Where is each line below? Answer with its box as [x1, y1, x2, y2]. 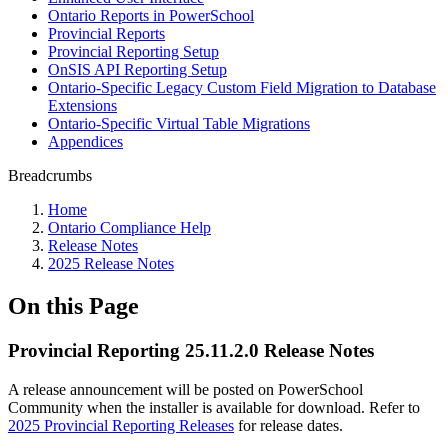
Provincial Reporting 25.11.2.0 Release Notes [8, 339, 374, 361]
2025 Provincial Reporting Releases [8, 416, 234, 434]
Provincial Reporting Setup [48, 43, 219, 60]
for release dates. [234, 416, 343, 434]
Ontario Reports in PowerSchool [48, 7, 254, 24]
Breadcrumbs [8, 167, 92, 184]
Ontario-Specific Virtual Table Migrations [48, 115, 310, 132]
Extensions [48, 97, 117, 114]
